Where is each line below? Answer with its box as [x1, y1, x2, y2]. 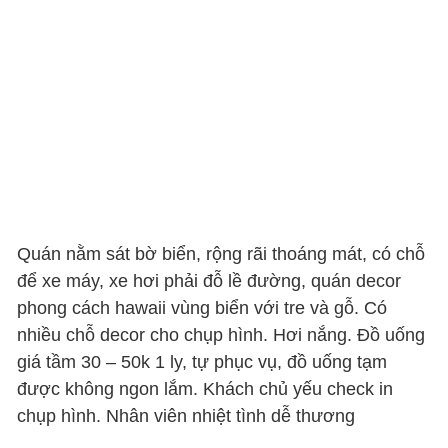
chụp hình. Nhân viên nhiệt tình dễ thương [17, 406, 356, 427]
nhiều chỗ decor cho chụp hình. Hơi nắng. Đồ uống [17, 325, 426, 346]
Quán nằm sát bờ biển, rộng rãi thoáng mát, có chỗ [17, 244, 426, 265]
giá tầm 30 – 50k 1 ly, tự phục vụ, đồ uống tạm [17, 352, 388, 373]
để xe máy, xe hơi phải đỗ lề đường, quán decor [17, 271, 402, 292]
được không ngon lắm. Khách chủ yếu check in [17, 379, 394, 400]
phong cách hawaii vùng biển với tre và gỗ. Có [17, 298, 388, 319]
